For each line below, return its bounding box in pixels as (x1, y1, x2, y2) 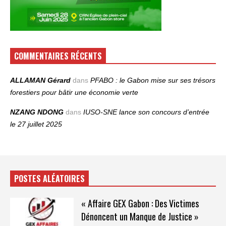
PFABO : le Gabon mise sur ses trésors (90, 76, 215, 85)
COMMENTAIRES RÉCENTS (14, 50, 102, 63)
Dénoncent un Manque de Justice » (81, 210, 199, 223)
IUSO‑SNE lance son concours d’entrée (83, 108, 209, 117)
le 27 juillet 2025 (10, 120, 62, 129)
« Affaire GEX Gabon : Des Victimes (81, 197, 199, 210)
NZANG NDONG (10, 108, 64, 117)
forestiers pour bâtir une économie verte (10, 88, 138, 97)
